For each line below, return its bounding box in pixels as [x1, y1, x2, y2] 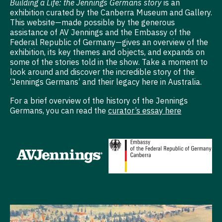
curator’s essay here [108, 105, 181, 115]
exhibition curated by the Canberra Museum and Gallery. [10, 7, 212, 18]
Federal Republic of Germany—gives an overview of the [10, 37, 208, 48]
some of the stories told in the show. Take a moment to [10, 57, 208, 67]
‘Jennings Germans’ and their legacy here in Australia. [10, 77, 204, 87]
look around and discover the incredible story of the [10, 67, 195, 77]
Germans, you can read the [10, 105, 108, 115]
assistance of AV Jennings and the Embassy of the [10, 27, 191, 38]
